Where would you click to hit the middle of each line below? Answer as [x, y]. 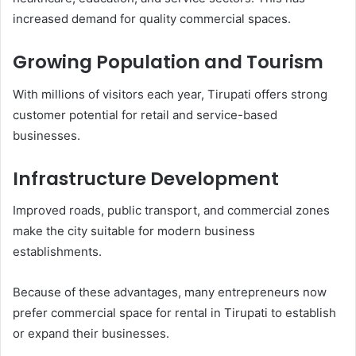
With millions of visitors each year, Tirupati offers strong [170, 94]
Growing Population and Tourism [168, 62]
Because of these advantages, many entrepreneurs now [170, 292]
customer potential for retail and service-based [145, 114]
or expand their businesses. [91, 334]
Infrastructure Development [146, 178]
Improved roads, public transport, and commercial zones [171, 211]
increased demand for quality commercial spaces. [152, 19]
